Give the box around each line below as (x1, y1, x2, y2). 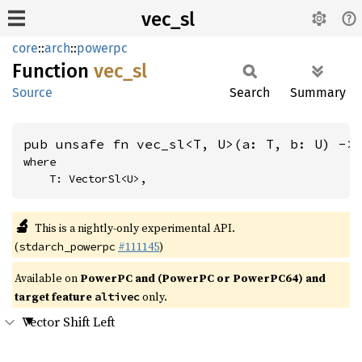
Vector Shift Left (22, 313, 115, 330)
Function (12, 60, 94, 82)
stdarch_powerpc (19, 239, 116, 254)
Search (229, 85, 270, 100)
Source (12, 85, 53, 100)
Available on (15, 270, 80, 286)
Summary (290, 85, 346, 100)
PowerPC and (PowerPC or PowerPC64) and (80, 270, 326, 286)
